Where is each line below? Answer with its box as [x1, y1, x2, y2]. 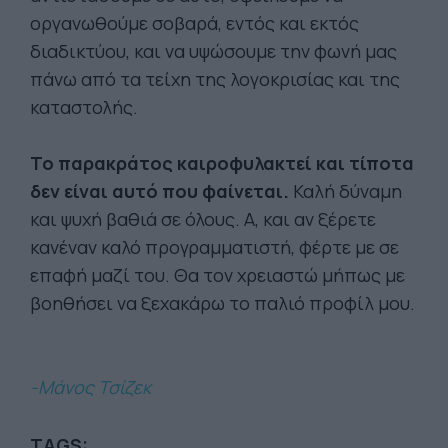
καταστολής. [30, 95, 138, 119]
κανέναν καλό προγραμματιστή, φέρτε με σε [30, 235, 399, 259]
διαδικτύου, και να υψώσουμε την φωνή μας [30, 39, 397, 63]
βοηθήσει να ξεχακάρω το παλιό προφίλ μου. [30, 291, 415, 315]
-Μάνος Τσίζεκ [30, 375, 151, 399]
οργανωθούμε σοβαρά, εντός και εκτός [30, 11, 359, 35]
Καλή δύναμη [289, 179, 402, 203]
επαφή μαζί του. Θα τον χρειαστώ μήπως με [30, 263, 405, 287]
